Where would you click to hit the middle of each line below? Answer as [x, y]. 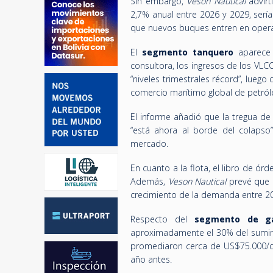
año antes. [151, 259]
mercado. [149, 144]
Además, [149, 181]
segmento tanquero [187, 52]
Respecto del [162, 219]
